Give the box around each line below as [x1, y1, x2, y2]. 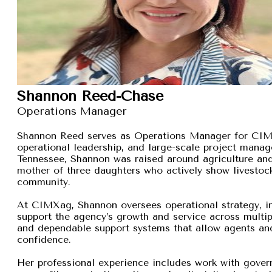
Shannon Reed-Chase [17, 87, 163, 104]
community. [17, 175, 70, 188]
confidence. [17, 233, 71, 245]
